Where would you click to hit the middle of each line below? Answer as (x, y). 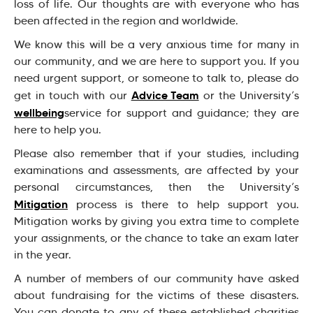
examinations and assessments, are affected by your (156, 170)
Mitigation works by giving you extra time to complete (156, 221)
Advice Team (165, 95)
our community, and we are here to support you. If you (156, 61)
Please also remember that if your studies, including (156, 153)
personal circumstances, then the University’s (156, 187)
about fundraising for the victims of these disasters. (156, 295)
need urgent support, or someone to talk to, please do (156, 78)
